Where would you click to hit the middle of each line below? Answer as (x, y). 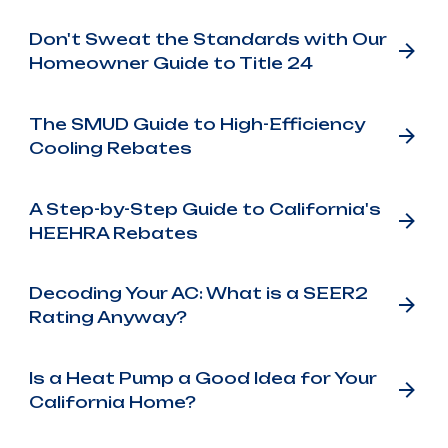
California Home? (112, 402)
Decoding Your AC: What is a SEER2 (198, 293)
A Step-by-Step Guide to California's (204, 208)
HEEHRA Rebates (113, 232)
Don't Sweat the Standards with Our (207, 39)
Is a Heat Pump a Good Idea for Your (202, 378)
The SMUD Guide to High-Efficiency (196, 124)
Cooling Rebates (110, 148)
